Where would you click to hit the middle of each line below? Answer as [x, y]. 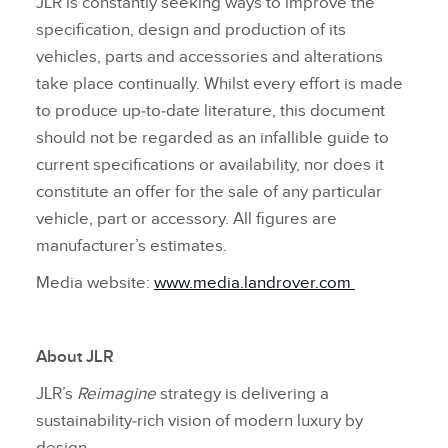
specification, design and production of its [191, 30]
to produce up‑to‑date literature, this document [210, 111]
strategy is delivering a [242, 394]
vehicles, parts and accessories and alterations [209, 57]
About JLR [75, 357]
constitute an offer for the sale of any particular [209, 192]
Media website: [95, 283]
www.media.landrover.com [254, 283]
